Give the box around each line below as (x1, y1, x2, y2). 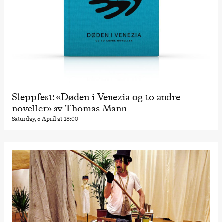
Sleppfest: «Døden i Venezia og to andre (11, 89, 180, 104)
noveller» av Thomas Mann (11, 101, 127, 115)
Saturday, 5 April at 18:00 (11, 114, 78, 123)
